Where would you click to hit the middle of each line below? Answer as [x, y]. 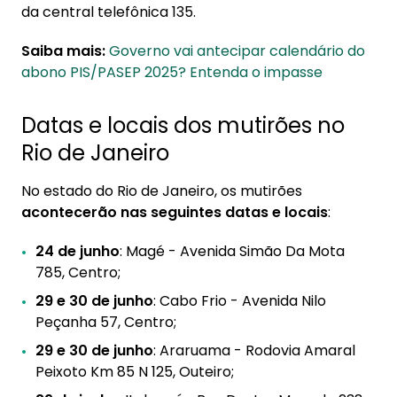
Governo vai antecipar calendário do [237, 51]
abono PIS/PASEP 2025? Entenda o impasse [172, 72]
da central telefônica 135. [109, 12]
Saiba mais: [63, 51]
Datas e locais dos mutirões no [183, 125]
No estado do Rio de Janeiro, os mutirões [162, 191]
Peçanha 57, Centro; [106, 322]
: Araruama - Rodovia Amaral [254, 350]
